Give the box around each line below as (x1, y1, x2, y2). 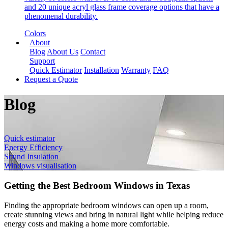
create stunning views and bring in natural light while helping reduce (4, 210, 223, 219)
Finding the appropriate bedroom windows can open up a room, (4, 201, 209, 210)
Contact (80, 47, 105, 56)
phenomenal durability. (24, 12, 98, 21)
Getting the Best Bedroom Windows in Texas (4, 180, 190, 191)
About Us (47, 47, 78, 56)
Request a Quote (24, 75, 78, 84)
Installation (84, 66, 119, 75)
